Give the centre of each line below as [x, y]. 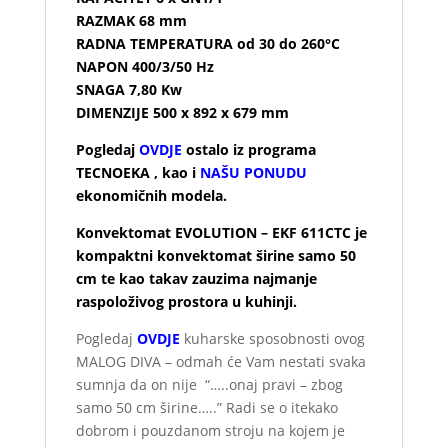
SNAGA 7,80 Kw [128, 89]
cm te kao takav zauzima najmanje [196, 278]
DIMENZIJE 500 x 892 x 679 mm [182, 112]
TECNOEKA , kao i [137, 172]
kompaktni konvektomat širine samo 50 [215, 255]
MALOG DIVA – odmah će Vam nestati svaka [220, 361]
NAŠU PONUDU [253, 172]
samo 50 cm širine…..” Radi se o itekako [206, 407]
